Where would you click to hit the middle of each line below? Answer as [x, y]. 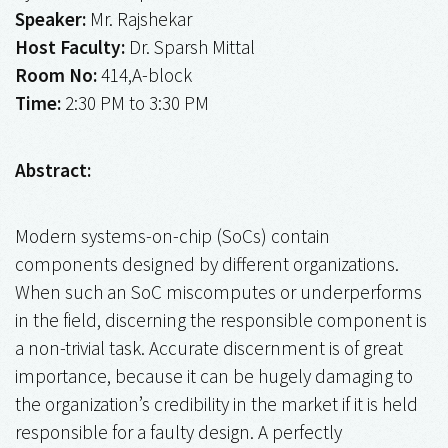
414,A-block [144, 75]
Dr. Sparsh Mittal [190, 47]
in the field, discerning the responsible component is [221, 319]
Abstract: [53, 169]
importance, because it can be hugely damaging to [214, 375]
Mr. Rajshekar [139, 19]
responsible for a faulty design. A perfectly [178, 431]
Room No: [56, 75]
